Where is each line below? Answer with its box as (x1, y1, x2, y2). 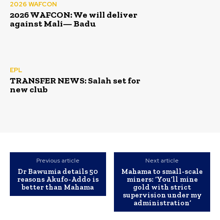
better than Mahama (22, 183, 94, 192)
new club (10, 84, 48, 95)
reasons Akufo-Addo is (17, 175, 99, 184)
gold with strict (133, 183, 192, 192)
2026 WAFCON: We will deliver (10, 9, 137, 20)
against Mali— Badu (10, 18, 96, 29)
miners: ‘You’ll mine (126, 175, 198, 184)
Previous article (36, 157, 80, 165)
